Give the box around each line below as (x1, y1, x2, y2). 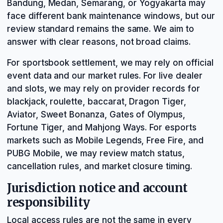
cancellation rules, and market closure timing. (7, 161, 192, 171)
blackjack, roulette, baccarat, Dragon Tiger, (7, 97, 186, 107)
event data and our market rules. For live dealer (7, 71, 203, 81)
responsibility (7, 195, 91, 210)
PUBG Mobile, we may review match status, (7, 148, 185, 158)
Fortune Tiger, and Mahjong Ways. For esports (7, 122, 197, 132)
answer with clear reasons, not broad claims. (7, 37, 191, 47)
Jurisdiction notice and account (7, 181, 188, 195)
